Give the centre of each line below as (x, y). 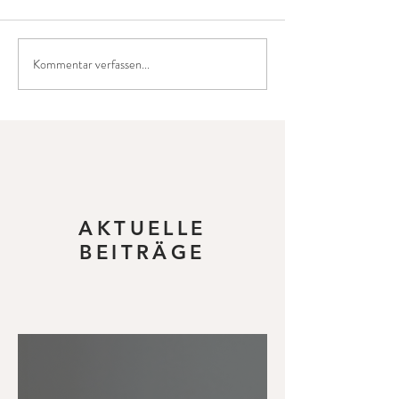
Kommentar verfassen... (91, 64)
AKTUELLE (142, 229)
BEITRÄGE (142, 253)
